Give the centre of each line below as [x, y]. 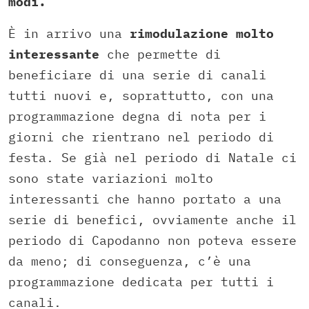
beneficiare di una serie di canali [137, 75]
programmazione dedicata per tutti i [141, 282]
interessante [54, 54]
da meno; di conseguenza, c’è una [130, 261]
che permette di [160, 54]
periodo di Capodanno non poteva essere [152, 241]
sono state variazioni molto [111, 179]
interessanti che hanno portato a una [145, 199]
